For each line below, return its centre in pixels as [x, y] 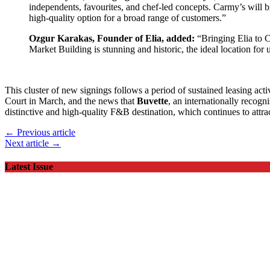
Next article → [33, 143]
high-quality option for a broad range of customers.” [127, 17]
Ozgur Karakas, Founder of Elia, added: [113, 38]
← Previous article [40, 132]
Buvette [152, 101]
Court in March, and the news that [71, 101]
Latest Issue [29, 166]
